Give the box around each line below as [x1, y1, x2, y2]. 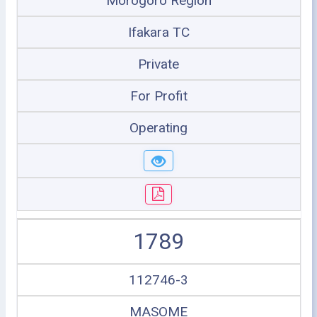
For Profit [129, 88, 188, 104]
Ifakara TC [127, 24, 190, 40]
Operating [129, 120, 188, 136]
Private [138, 56, 179, 72]
